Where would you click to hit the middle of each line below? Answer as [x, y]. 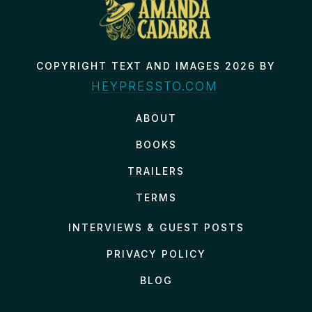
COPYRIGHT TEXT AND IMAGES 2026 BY [156, 65]
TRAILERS [156, 171]
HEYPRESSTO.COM [154, 86]
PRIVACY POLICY [156, 253]
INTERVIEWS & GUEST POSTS [156, 227]
